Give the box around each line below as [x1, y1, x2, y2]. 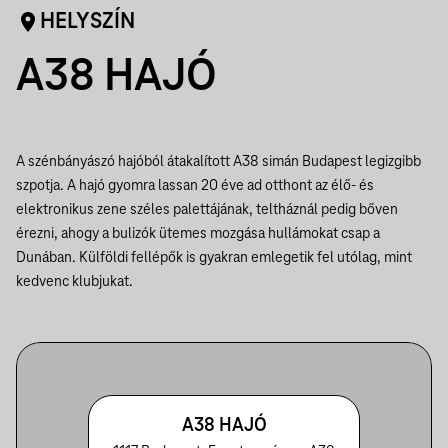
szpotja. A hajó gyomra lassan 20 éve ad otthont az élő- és [16, 178, 374, 194]
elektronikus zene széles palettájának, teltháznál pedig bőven [16, 202, 398, 218]
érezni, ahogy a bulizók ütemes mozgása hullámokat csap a [16, 226, 380, 242]
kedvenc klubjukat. [16, 274, 133, 290]
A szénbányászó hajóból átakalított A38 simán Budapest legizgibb [16, 154, 421, 170]
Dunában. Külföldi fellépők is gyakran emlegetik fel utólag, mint [16, 250, 412, 266]
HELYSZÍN [40, 10, 135, 34]
